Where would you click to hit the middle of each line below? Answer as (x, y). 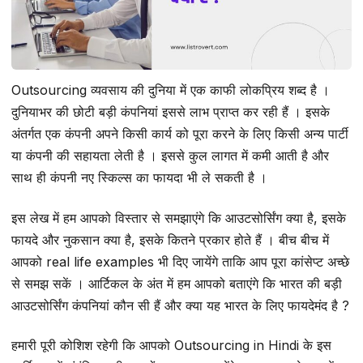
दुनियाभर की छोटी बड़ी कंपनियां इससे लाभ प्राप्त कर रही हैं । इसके (171, 112)
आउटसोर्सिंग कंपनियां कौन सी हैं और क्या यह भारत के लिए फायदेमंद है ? (180, 305)
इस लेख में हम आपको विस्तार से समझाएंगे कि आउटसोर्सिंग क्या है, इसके (179, 218)
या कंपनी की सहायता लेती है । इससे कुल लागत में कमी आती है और (170, 156)
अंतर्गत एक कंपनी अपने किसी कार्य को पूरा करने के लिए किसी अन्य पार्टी (180, 134)
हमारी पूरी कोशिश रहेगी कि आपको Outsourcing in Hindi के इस (171, 346)
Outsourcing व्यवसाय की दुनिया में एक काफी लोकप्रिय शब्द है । (171, 90)
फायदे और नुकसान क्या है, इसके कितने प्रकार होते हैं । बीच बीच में (170, 239)
